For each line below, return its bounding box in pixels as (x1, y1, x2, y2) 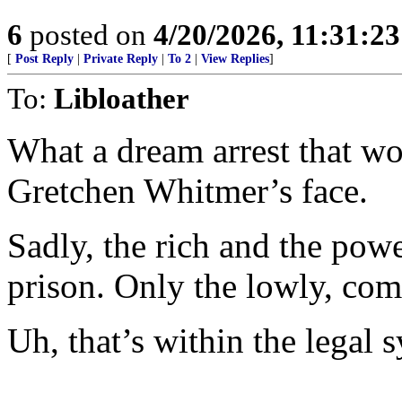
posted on (22, 18, 153, 51)
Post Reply (15, 52, 74, 66)
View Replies (201, 52, 269, 66)
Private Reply (83, 52, 158, 66)
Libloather (54, 82, 189, 115)
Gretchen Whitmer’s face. (7, 171, 368, 210)
